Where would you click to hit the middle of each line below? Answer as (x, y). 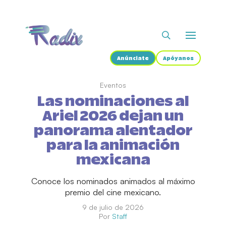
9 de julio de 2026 (113, 207)
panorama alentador (113, 131)
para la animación (113, 146)
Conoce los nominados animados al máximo (113, 181)
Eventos (113, 85)
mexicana (113, 160)
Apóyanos (178, 59)
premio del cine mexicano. (113, 192)
